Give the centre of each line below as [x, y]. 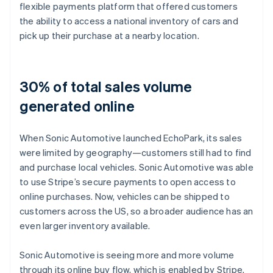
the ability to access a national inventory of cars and [129, 20]
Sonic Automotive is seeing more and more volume [127, 254]
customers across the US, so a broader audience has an [136, 211]
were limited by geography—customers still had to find [136, 152]
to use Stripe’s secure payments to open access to [128, 181]
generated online [77, 105]
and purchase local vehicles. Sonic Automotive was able [136, 167]
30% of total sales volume [106, 86]
